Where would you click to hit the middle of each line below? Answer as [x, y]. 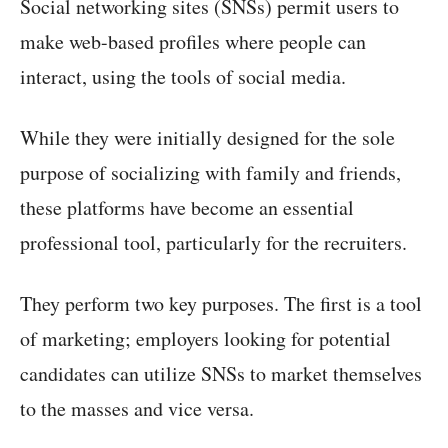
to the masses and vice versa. [137, 409]
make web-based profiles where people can [193, 42]
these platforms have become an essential [187, 208]
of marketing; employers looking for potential [205, 339]
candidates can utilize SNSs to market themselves [221, 374]
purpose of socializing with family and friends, [210, 173]
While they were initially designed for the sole [207, 138]
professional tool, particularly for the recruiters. [213, 243]
